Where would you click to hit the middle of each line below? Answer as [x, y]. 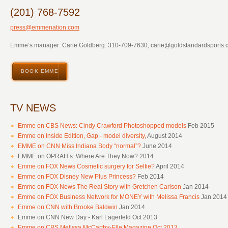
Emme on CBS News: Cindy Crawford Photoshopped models [102, 126]
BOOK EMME [40, 71]
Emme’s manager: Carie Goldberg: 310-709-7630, [80, 46]
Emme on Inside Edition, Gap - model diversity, [82, 136]
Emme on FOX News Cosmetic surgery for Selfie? [86, 167]
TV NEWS [33, 108]
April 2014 [169, 167]
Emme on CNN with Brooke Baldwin [68, 207]
